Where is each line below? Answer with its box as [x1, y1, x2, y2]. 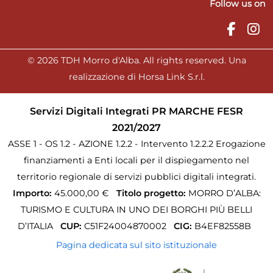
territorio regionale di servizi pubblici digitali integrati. [17, 171, 256, 182]
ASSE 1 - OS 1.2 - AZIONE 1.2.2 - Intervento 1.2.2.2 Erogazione [7, 138, 266, 149]
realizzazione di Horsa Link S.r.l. [68, 71, 205, 82]
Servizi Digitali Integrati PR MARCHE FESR [30, 105, 243, 117]
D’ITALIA [17, 221, 53, 232]
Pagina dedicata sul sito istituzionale [56, 239, 217, 250]
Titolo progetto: [116, 188, 186, 199]
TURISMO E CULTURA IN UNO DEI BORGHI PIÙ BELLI [21, 204, 252, 215]
